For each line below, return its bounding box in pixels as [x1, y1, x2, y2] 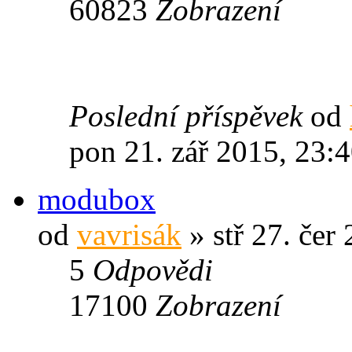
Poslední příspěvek [69, 98, 310, 133]
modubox [38, 181, 156, 216]
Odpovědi [93, 252, 213, 287]
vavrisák [77, 217, 181, 251]
